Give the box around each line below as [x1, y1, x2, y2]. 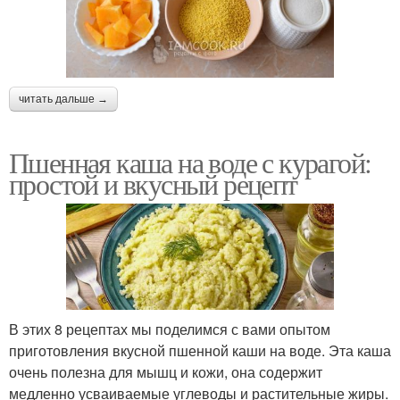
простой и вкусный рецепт [9, 163, 297, 203]
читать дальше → [19, 92, 108, 105]
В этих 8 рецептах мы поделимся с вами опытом [9, 319, 330, 340]
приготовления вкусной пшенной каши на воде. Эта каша [9, 340, 391, 362]
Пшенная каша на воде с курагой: [9, 142, 371, 181]
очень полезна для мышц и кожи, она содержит [9, 362, 322, 383]
